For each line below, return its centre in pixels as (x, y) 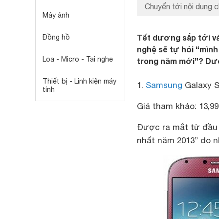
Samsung (164, 85)
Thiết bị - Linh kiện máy (79, 81)
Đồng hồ (56, 37)
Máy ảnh (56, 15)
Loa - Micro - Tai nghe (78, 59)
